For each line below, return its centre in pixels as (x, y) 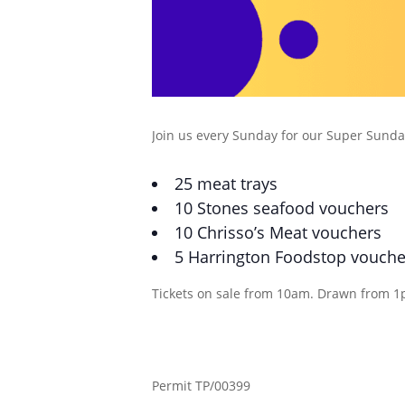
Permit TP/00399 (201, 385)
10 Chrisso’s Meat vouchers (278, 232)
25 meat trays (226, 183)
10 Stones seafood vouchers (282, 207)
